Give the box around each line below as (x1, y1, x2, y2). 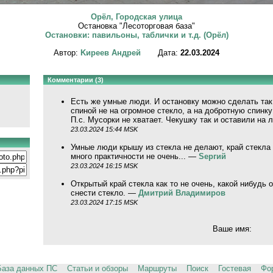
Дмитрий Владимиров (138, 188, 225, 197)
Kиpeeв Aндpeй (80, 48, 141, 57)
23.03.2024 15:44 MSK (70, 125, 138, 133)
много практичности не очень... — (70, 151, 199, 161)
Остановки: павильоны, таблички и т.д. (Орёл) (44, 30, 229, 40)
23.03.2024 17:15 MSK (70, 198, 138, 206)
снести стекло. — (70, 188, 138, 197)
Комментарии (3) (47, 76, 104, 83)
